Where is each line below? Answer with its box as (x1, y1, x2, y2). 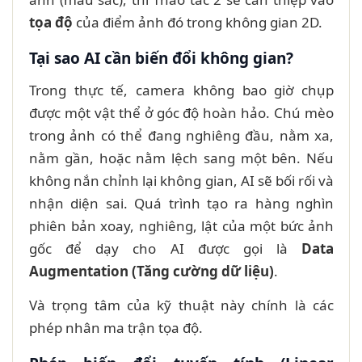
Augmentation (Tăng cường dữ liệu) (29, 261, 274, 280)
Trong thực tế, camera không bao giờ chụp (29, 80, 334, 99)
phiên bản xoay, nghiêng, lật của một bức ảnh (29, 216, 334, 235)
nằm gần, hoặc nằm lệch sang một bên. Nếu (29, 148, 334, 167)
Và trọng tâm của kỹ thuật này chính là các (29, 295, 334, 314)
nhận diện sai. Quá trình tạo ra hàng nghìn (29, 193, 334, 213)
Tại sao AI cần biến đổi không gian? (29, 47, 293, 69)
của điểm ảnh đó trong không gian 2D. (73, 12, 322, 32)
